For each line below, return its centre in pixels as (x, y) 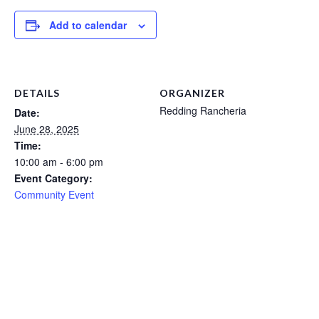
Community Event (54, 194)
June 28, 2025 (47, 129)
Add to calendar (88, 25)
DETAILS (37, 93)
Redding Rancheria (203, 110)
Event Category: (53, 178)
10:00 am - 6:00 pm (59, 161)
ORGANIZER (192, 93)
